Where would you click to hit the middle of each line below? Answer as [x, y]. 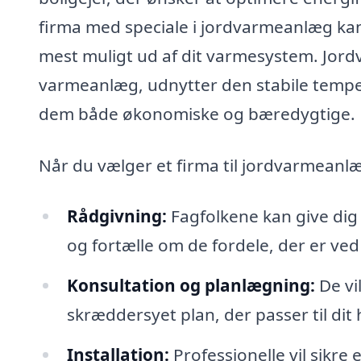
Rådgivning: [116, 216]
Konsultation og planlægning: [191, 286]
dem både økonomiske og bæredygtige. [197, 113]
